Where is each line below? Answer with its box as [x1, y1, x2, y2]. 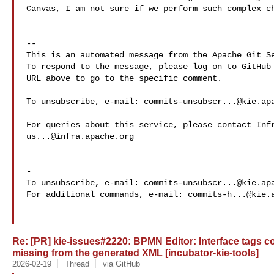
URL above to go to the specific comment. [26, 73, 222, 83]
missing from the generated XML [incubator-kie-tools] [12, 247, 259, 258]
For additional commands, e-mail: [26, 190, 188, 199]
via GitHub [102, 259, 140, 268]
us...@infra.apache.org [26, 131, 134, 141]
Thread [64, 259, 89, 268]
